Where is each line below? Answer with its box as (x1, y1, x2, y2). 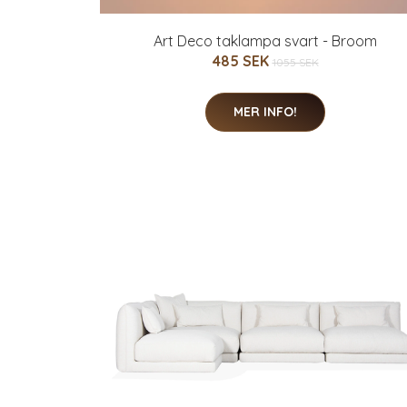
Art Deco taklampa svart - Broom (154, 31, 377, 50)
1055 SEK (272, 55, 319, 69)
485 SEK (212, 51, 273, 70)
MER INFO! (233, 103, 297, 120)
